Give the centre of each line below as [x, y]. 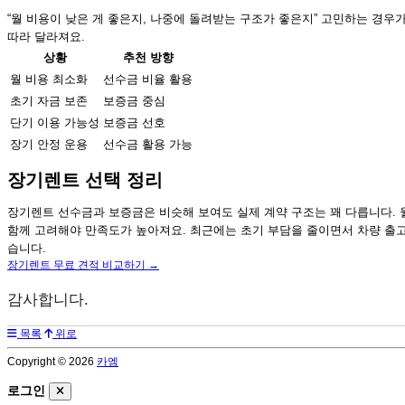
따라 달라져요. [46, 36]
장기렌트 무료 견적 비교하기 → [83, 264]
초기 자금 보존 [49, 100]
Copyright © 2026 [52, 361]
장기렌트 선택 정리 [85, 179]
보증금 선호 [134, 122]
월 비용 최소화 [49, 79]
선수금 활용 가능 [148, 144]
